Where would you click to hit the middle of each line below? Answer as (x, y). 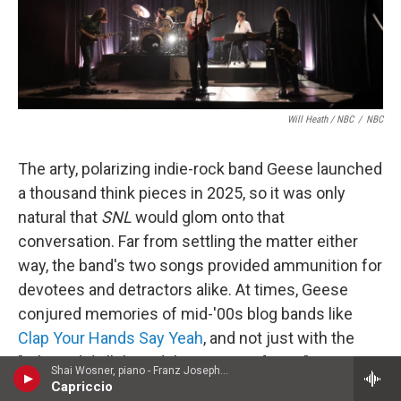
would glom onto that (208, 218)
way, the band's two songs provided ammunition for (200, 266)
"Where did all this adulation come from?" (163, 363)
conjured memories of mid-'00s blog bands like (185, 314)
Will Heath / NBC (320, 120)
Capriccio (82, 387)
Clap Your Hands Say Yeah (111, 338)
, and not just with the (279, 338)
